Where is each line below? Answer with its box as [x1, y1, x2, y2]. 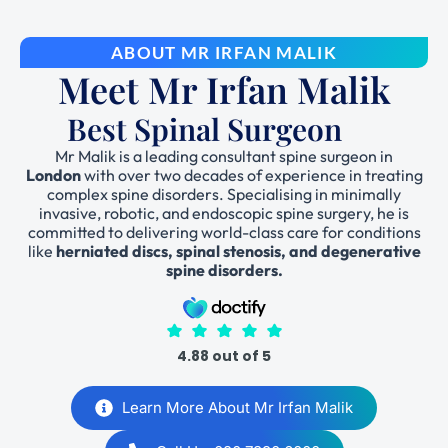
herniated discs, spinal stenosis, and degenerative [55, 241, 421, 262]
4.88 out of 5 [177, 346, 271, 367]
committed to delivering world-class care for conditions [27, 222, 421, 243]
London [25, 165, 81, 186]
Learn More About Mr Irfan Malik [122, 398, 353, 418]
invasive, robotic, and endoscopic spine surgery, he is [39, 203, 409, 224]
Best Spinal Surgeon [67, 109, 343, 150]
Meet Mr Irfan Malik [57, 65, 391, 114]
